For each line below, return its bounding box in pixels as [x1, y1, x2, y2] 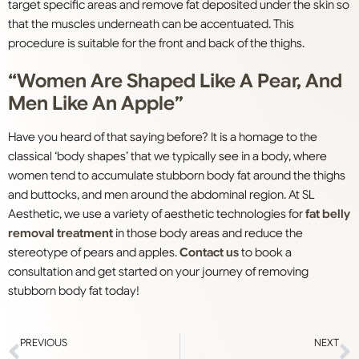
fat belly [305, 207, 350, 222]
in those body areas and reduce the [113, 226, 303, 241]
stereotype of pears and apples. [8, 245, 179, 260]
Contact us [179, 245, 239, 260]
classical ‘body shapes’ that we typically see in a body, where [8, 149, 327, 164]
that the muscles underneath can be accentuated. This [8, 17, 294, 32]
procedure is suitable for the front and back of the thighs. [8, 36, 305, 51]
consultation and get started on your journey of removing [8, 264, 309, 280]
